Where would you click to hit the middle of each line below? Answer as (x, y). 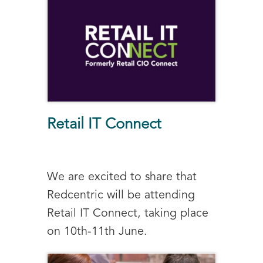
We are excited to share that (122, 178)
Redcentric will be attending (121, 196)
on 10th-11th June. (97, 232)
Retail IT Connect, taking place (128, 214)
